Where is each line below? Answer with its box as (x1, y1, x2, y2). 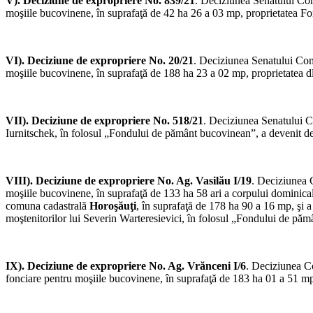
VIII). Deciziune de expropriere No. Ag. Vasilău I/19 (6, 175, 252, 187)
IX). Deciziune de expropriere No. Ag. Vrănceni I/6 (6, 260, 246, 272)
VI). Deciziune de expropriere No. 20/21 (6, 54, 194, 67)
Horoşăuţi (89, 200, 136, 212)
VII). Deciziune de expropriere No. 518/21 (6, 115, 203, 127)
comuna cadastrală (6, 200, 89, 212)
